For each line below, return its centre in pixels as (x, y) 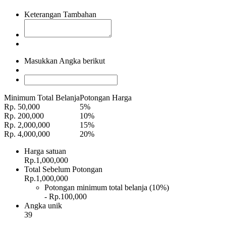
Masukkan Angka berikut (65, 61)
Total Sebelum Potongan (63, 169)
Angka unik (43, 205)
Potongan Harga (106, 97)
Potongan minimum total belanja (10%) (107, 187)
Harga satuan (45, 151)
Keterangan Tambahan (60, 14)
